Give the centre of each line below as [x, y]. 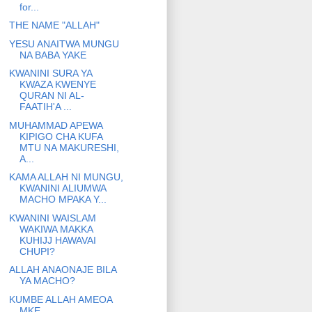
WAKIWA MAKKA [56, 229]
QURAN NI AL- [52, 96]
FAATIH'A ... [45, 107]
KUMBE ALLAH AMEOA [60, 299]
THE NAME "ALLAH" [54, 25]
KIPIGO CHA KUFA [61, 136]
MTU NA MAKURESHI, [69, 147]
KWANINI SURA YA [50, 73]
